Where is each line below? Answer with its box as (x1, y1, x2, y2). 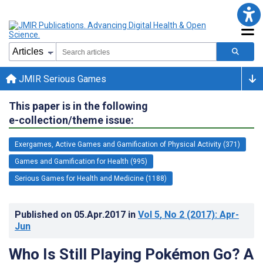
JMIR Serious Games (16, 73, 106, 85)
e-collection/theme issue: (9, 113, 134, 126)
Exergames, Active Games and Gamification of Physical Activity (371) (15, 140, 240, 149)
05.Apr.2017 (74, 208, 128, 220)
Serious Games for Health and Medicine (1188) (15, 174, 167, 183)
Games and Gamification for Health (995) (15, 157, 147, 166)
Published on (15, 208, 74, 220)
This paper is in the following (9, 99, 148, 112)
